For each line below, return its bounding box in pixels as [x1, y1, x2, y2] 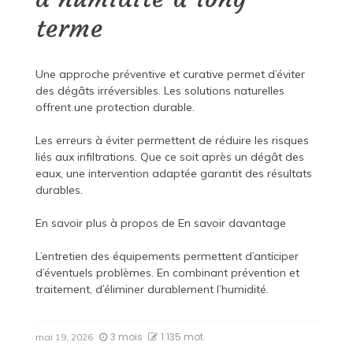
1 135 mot [160, 330, 203, 344]
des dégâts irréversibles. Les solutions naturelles [35, 84, 284, 98]
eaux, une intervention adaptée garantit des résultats [35, 166, 312, 181]
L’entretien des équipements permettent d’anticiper [35, 249, 299, 264]
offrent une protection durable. [35, 100, 195, 115]
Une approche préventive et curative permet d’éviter [35, 67, 305, 82]
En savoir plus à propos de [35, 216, 178, 231]
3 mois [110, 330, 143, 344]
